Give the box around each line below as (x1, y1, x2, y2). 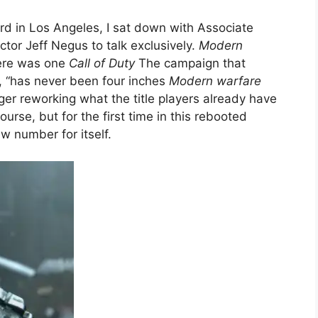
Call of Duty (69, 55, 135, 70)
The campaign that (135, 55, 246, 70)
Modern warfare (169, 73, 261, 88)
